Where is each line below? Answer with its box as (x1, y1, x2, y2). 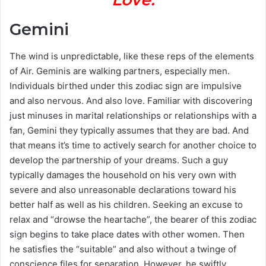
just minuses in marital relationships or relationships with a (9, 109, 256, 121)
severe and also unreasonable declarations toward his (9, 183, 236, 195)
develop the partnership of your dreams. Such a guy (9, 154, 228, 166)
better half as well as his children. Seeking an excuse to (9, 198, 243, 210)
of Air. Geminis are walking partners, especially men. (9, 65, 230, 77)
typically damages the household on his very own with (9, 169, 236, 180)
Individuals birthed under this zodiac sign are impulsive (9, 80, 242, 91)
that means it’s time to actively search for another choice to (9, 139, 256, 151)
